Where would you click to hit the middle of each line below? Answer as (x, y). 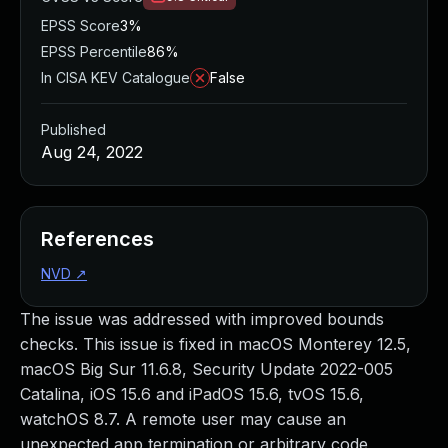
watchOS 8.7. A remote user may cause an (183, 419)
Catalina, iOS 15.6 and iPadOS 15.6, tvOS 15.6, (192, 394)
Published (73, 129)
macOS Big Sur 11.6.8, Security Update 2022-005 (206, 369)
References (97, 239)
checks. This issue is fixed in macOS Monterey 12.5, (215, 344)
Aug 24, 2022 (92, 152)
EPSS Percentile (94, 51)
